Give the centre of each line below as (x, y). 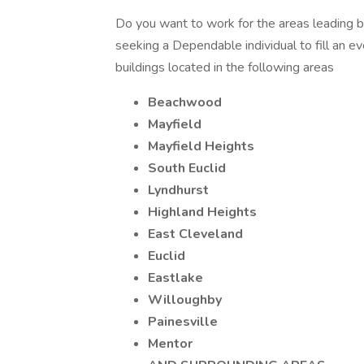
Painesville (183, 322)
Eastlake (175, 278)
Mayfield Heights (201, 146)
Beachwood (185, 102)
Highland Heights (202, 212)
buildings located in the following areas (225, 67)
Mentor (170, 344)
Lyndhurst (178, 190)
